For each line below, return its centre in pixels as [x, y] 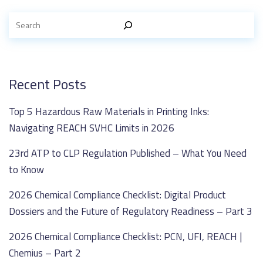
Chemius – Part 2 [45, 253]
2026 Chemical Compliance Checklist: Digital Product [117, 195]
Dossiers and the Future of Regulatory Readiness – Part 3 [131, 211]
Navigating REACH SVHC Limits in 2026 [92, 128]
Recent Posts [48, 84]
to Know [26, 169]
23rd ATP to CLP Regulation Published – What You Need [128, 153]
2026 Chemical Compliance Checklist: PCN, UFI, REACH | [125, 236]
